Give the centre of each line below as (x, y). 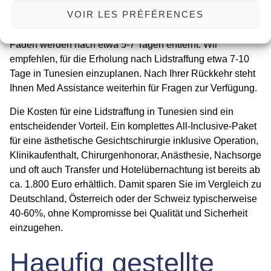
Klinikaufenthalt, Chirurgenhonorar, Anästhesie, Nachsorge (135, 155)
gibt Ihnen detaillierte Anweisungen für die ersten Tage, (127, 16)
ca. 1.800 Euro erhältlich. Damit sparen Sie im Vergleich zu (135, 184)
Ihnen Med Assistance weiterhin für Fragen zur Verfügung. (133, 88)
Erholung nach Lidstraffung (147, 59)
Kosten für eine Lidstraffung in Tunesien (112, 111)
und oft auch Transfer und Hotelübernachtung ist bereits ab (135, 169)
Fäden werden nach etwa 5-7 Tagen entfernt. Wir (114, 45)
